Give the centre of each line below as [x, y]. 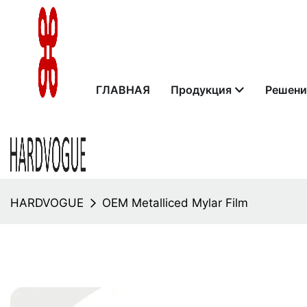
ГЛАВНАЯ [123, 89]
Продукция [201, 89]
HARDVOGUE [47, 203]
